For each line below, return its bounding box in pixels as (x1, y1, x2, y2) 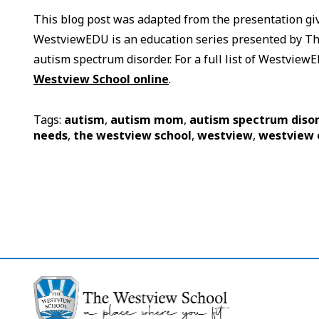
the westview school (73, 127, 192, 144)
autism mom (110, 112, 184, 128)
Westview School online (33, 71, 169, 88)
